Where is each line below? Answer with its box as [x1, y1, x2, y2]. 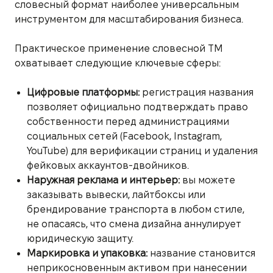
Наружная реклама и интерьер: [27, 174, 180, 185]
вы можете [180, 174, 235, 185]
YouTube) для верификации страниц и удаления [27, 145, 258, 156]
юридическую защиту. [27, 233, 133, 244]
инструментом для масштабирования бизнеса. [15, 13, 243, 24]
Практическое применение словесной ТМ [15, 43, 223, 54]
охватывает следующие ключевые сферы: [15, 57, 221, 68]
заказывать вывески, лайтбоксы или [27, 189, 205, 200]
